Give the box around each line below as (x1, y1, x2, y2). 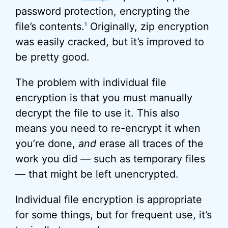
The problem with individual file (15, 76, 166, 89)
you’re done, (15, 137, 78, 150)
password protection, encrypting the (15, 5, 190, 17)
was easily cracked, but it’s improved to (15, 36, 204, 48)
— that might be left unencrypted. (15, 168, 179, 180)
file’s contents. (15, 20, 84, 33)
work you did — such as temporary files (15, 153, 205, 165)
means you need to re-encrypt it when (15, 122, 201, 134)
